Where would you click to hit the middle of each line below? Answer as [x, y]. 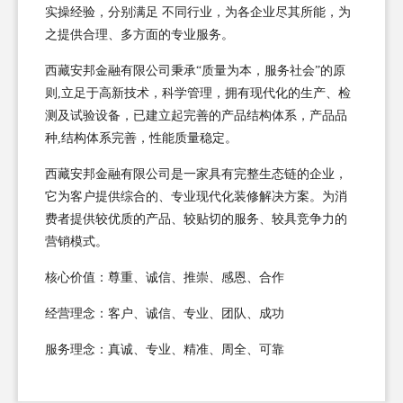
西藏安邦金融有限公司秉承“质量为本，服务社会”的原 [195, 70]
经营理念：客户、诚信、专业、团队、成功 [165, 313]
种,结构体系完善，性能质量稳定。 [141, 138]
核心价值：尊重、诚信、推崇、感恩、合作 [165, 277]
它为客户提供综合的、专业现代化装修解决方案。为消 [196, 196]
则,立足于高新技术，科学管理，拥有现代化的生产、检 [198, 93]
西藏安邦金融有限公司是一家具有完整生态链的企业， [196, 174]
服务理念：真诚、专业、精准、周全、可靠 [165, 349]
